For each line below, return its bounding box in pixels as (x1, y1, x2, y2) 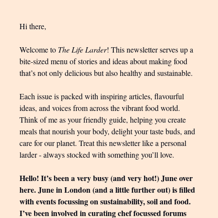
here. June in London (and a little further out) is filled (19, 184, 195, 195)
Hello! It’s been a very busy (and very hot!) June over (19, 172, 193, 183)
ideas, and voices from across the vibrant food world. (19, 103, 180, 113)
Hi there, (19, 21, 46, 31)
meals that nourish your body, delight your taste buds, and (19, 126, 195, 136)
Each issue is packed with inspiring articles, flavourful (19, 91, 184, 101)
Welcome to (19, 44, 58, 54)
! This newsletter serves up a (107, 44, 193, 54)
